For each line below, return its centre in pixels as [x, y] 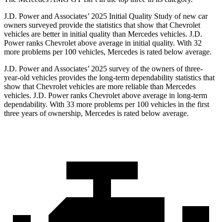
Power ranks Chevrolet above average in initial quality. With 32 [103, 43]
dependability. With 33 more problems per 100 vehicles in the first [107, 105]
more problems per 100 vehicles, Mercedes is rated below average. [108, 52]
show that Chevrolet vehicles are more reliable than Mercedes [100, 87]
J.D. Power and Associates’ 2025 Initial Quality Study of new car [106, 16]
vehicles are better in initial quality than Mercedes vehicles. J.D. [103, 34]
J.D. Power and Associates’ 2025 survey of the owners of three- [103, 69]
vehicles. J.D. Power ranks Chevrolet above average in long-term [106, 96]
